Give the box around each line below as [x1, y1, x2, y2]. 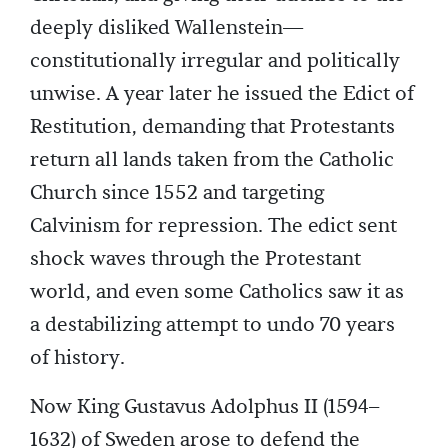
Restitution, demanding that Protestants [30, 114, 395, 141]
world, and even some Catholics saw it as [30, 279, 404, 306]
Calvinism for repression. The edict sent [30, 213, 397, 240]
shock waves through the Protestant [30, 246, 361, 273]
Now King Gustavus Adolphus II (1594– [30, 394, 380, 421]
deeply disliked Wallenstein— [30, 15, 304, 42]
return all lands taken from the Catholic [30, 147, 394, 174]
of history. [30, 345, 125, 372]
